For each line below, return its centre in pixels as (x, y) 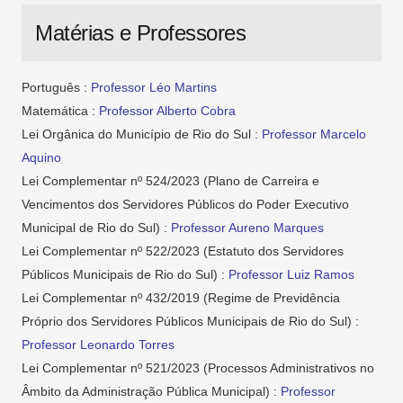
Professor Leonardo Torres (98, 345)
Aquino (41, 158)
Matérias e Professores (141, 33)
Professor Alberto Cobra (167, 111)
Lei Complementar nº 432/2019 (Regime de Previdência (181, 298)
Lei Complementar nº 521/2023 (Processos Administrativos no (198, 368)
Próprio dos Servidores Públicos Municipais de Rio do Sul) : (190, 322)
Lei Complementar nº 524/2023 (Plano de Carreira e (170, 181)
